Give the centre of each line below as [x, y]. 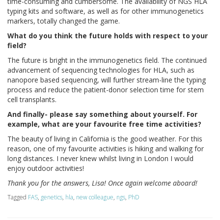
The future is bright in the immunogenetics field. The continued [107, 60]
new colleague [95, 197]
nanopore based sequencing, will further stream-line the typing [107, 80]
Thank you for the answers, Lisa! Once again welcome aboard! [102, 183]
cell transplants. [32, 99]
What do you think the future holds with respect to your [108, 35]
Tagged [18, 197]
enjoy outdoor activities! [46, 168]
